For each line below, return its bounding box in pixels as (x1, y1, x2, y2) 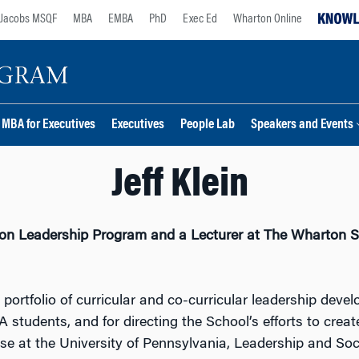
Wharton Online (233, 13, 302, 26)
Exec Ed (183, 13, 217, 26)
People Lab (180, 119, 235, 132)
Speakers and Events (251, 119, 353, 132)
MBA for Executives (2, 119, 95, 132)
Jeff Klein (111, 166, 248, 206)
